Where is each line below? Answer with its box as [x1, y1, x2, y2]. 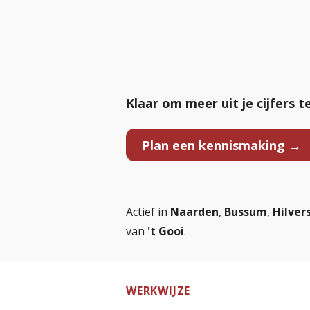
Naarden [170, 204, 219, 219]
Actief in [126, 204, 170, 219]
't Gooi [147, 224, 184, 239]
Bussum [224, 204, 267, 219]
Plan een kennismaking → [141, 136, 301, 154]
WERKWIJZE [126, 283, 191, 298]
